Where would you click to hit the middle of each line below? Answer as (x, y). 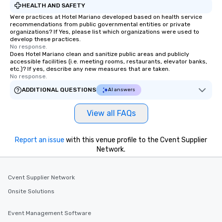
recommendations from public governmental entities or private (100, 24)
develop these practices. (45, 39)
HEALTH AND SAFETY (54, 5)
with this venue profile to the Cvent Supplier (136, 140)
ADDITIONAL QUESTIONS (59, 90)
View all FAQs (111, 113)
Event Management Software (50, 213)
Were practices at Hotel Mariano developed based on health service (106, 17)
